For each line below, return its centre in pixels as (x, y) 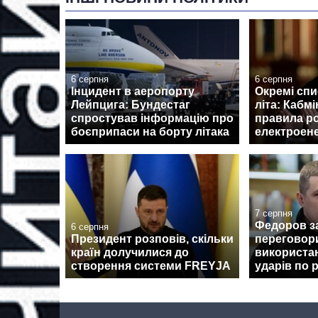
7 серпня (274, 213)
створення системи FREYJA (151, 265)
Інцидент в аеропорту (133, 91)
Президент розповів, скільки (152, 238)
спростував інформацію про (152, 118)
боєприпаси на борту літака (150, 131)
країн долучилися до (130, 252)
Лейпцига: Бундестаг (131, 104)
